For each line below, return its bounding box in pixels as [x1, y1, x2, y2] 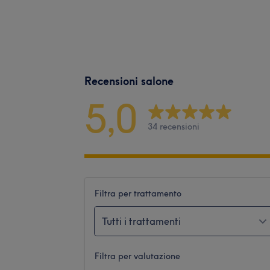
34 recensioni [148, 121, 199, 133]
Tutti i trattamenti [102, 215, 181, 227]
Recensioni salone [84, 74, 174, 88]
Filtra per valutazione [95, 250, 180, 262]
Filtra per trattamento [95, 187, 181, 199]
